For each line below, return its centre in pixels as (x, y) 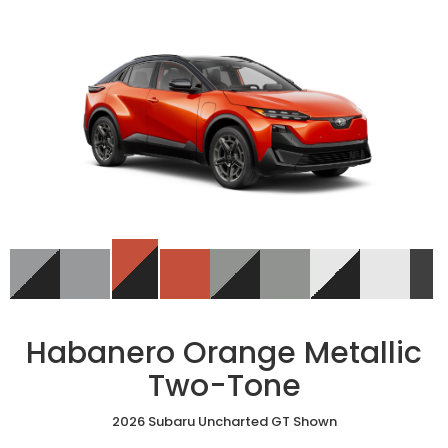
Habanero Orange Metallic (224, 353)
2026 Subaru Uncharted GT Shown (224, 422)
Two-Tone (224, 386)
